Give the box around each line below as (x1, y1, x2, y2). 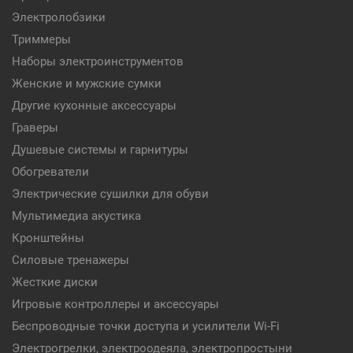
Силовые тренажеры (12, 253, 129, 267)
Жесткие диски (12, 275, 98, 289)
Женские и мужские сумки (12, 76, 162, 91)
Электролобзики (12, 10, 106, 24)
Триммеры (12, 32, 71, 46)
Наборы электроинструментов (12, 54, 184, 69)
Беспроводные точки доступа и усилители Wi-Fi (12, 319, 280, 333)
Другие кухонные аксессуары (12, 98, 176, 113)
